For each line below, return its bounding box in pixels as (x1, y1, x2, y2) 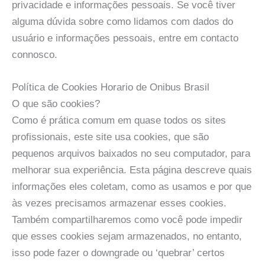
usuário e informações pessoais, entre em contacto (12, 32, 238, 44)
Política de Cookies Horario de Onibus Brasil (12, 81, 209, 93)
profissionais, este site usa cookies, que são (12, 131, 209, 143)
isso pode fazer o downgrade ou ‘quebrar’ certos (12, 247, 225, 258)
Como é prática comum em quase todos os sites (12, 114, 226, 126)
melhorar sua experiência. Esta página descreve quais (12, 164, 252, 176)
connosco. (12, 49, 57, 60)
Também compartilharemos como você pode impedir (12, 214, 243, 225)
